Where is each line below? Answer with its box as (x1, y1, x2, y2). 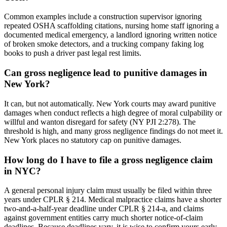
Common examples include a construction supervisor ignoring (4, 12, 202, 21)
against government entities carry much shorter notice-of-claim (4, 213, 203, 222)
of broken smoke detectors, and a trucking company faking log (4, 40, 204, 49)
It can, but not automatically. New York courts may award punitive (4, 99, 216, 108)
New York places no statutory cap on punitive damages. (4, 135, 181, 144)
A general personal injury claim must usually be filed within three (4, 186, 212, 195)
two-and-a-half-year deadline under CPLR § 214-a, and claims (4, 204, 204, 213)
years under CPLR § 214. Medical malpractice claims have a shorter (4, 195, 221, 204)
